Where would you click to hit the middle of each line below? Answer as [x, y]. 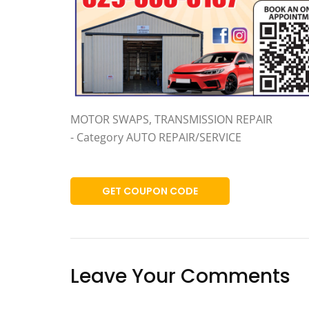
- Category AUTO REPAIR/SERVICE [156, 138]
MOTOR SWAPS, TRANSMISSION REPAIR [171, 120]
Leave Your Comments [180, 277]
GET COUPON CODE [150, 191]
